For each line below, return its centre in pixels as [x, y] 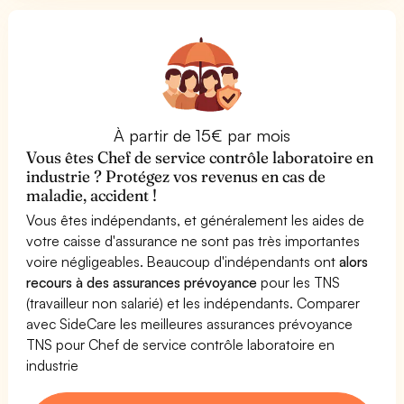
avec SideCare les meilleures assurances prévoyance [190, 323]
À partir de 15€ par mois [202, 135]
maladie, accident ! [92, 195]
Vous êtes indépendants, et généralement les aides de [196, 220]
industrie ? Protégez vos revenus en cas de [176, 176]
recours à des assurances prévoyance [142, 282]
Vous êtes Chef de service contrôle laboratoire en [200, 157]
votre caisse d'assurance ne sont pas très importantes [193, 240]
